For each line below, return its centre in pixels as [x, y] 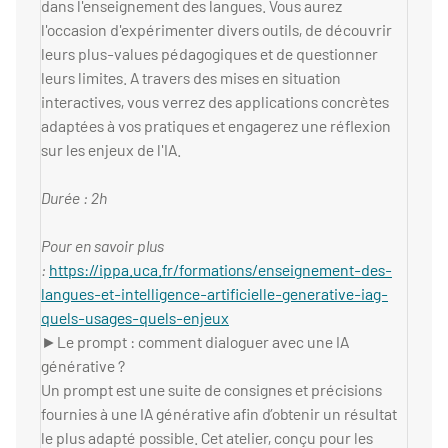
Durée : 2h [74, 198]
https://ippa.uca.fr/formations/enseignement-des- [220, 270]
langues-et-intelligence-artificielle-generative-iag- [214, 294]
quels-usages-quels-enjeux [135, 318]
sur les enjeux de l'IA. [111, 150]
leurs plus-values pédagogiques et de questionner [209, 54]
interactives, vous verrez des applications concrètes [215, 102]
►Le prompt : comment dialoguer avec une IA [195, 342]
